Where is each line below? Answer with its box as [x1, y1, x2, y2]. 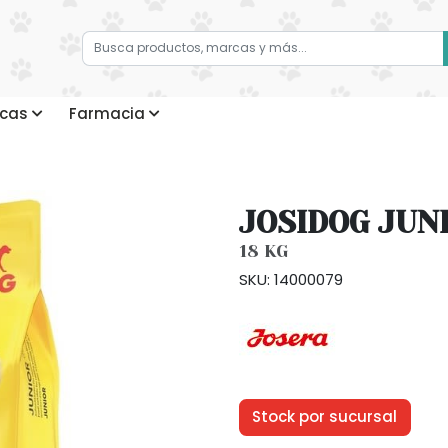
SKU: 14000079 [239, 269, 343, 291]
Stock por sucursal [252, 406, 398, 428]
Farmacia [69, 102, 146, 124]
